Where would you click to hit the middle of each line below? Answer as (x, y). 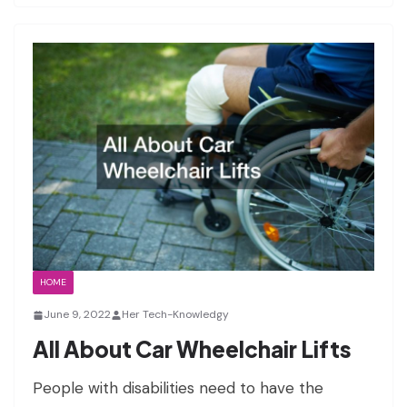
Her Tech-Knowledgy (175, 315)
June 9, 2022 (77, 315)
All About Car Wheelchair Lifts (192, 349)
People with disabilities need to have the (178, 388)
